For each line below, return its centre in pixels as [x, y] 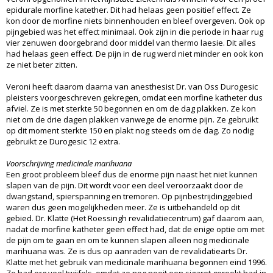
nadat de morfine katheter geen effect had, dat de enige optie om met [135, 229]
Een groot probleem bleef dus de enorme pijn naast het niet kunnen [132, 174]
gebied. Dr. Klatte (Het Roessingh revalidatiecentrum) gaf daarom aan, [135, 218]
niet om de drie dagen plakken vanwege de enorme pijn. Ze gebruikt [132, 119]
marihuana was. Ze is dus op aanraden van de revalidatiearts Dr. [127, 251]
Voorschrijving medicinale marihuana [69, 163]
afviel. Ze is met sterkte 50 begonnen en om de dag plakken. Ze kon [131, 108]
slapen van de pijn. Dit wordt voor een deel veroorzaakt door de [125, 185]
